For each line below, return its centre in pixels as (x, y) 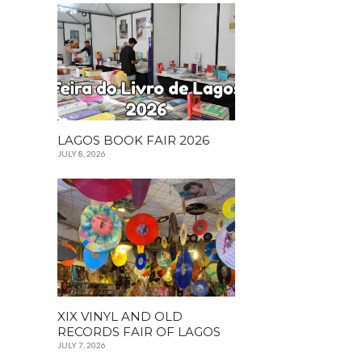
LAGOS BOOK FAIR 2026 (133, 141)
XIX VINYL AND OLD (120, 316)
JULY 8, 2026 (82, 154)
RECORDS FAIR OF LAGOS (139, 331)
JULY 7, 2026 (82, 345)
